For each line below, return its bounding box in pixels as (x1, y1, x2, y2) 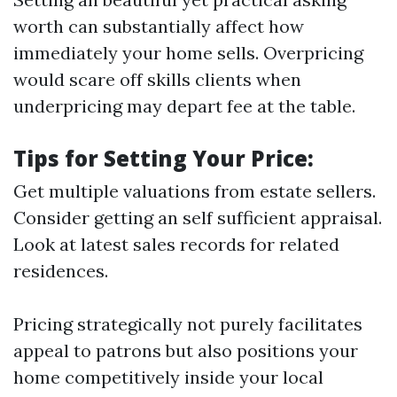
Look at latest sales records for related (13, 233, 339, 256)
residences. (13, 260, 108, 283)
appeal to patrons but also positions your (13, 339, 358, 362)
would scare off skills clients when (13, 68, 301, 91)
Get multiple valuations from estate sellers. (13, 180, 376, 203)
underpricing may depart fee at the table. (13, 95, 355, 118)
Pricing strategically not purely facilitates (13, 313, 362, 336)
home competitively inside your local (13, 366, 323, 389)
